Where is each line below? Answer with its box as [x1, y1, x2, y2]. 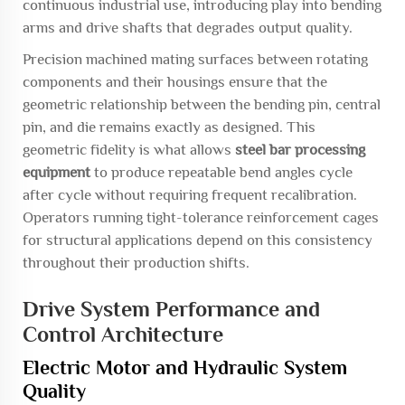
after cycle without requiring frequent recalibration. [23, 186, 357, 203]
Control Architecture [23, 322, 223, 346]
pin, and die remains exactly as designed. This [23, 118, 316, 136]
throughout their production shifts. [23, 254, 250, 271]
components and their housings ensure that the [23, 73, 327, 90]
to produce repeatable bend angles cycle [90, 164, 353, 181]
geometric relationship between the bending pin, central [23, 96, 381, 113]
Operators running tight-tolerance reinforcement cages [23, 209, 379, 226]
